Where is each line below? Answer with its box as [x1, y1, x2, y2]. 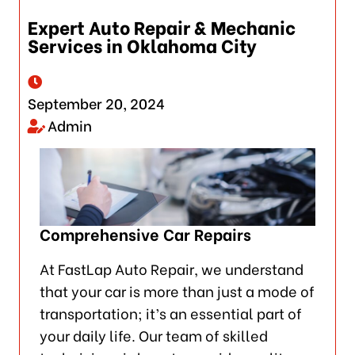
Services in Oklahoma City [27, 31, 257, 59]
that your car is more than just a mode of [39, 279, 315, 301]
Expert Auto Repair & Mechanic [27, 13, 296, 40]
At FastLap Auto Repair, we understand [39, 257, 303, 279]
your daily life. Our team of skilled [39, 323, 268, 345]
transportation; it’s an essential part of [39, 301, 302, 323]
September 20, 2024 [27, 92, 165, 114]
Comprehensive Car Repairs [39, 221, 251, 245]
